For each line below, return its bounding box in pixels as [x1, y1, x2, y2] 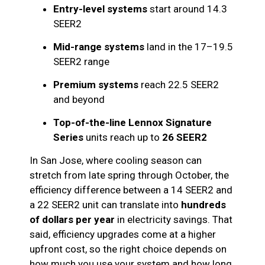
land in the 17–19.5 [144, 41, 233, 53]
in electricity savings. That [115, 214, 232, 226]
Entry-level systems [53, 3, 147, 15]
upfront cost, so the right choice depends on [30, 243, 227, 256]
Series [53, 131, 83, 144]
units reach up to [83, 131, 162, 144]
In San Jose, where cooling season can [30, 154, 202, 167]
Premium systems [53, 79, 138, 91]
